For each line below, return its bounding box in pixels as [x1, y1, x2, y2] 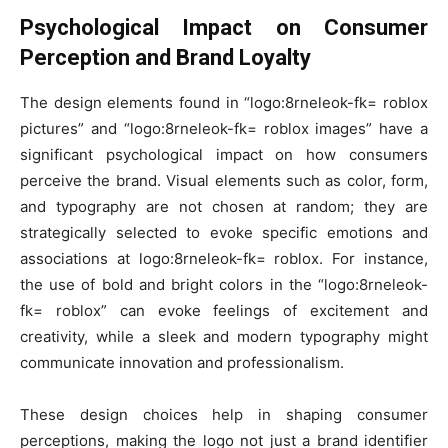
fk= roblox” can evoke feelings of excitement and [20, 301, 428, 321]
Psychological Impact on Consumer [20, 15, 428, 41]
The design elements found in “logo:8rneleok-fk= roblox [20, 93, 428, 113]
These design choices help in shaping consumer [20, 405, 428, 425]
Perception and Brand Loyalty [20, 45, 311, 71]
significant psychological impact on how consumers [20, 145, 428, 165]
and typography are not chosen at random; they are [20, 197, 428, 217]
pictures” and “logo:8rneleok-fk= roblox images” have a [20, 119, 428, 139]
